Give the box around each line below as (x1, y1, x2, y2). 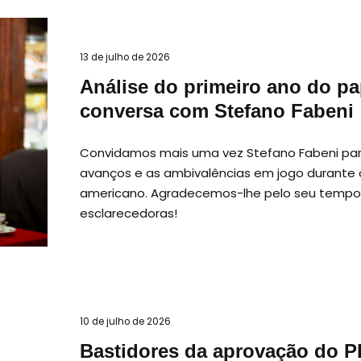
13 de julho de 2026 (80, 51, 170, 64)
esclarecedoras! (80, 205, 177, 222)
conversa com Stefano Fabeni (80, 100, 354, 122)
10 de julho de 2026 (80, 315, 171, 329)
